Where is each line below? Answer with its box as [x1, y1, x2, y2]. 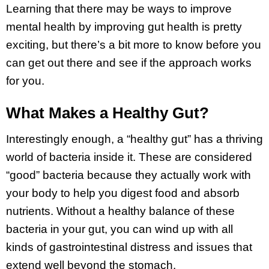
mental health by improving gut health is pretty [6, 20, 242, 34]
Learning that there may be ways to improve [6, 2, 232, 16]
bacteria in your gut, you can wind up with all [6, 222, 233, 235]
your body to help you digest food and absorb [6, 186, 240, 199]
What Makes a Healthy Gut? [6, 104, 209, 122]
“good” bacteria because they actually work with [6, 168, 251, 181]
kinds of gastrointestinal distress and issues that [6, 240, 252, 253]
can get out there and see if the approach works [6, 56, 252, 70]
